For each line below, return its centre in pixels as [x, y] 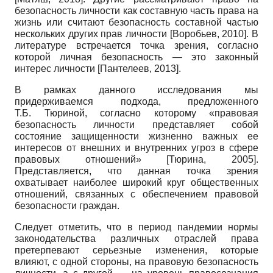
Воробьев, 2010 [208, 34]
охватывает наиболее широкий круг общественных [136, 182]
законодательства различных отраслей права [136, 238]
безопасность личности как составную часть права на [136, 10]
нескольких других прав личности [92, 34]
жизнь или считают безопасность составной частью [136, 22]
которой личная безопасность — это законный [136, 57]
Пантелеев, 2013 [138, 68]
